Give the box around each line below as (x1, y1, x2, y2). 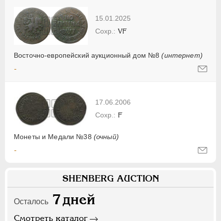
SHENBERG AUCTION (62, 173, 159, 184)
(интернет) (161, 51, 203, 60)
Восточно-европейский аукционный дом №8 (14, 51, 162, 60)
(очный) (93, 133, 119, 141)
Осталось (14, 197, 48, 206)
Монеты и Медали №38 (14, 133, 94, 141)
